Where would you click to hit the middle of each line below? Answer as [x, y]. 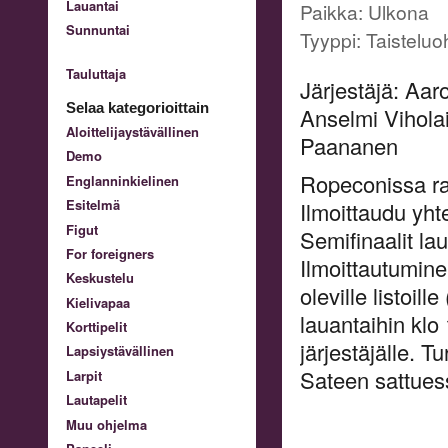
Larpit [84, 375]
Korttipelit [96, 327]
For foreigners [110, 253]
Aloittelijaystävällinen [132, 131]
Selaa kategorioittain [137, 107]
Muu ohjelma [106, 424]
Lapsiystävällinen [120, 351]
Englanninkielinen [122, 180]
